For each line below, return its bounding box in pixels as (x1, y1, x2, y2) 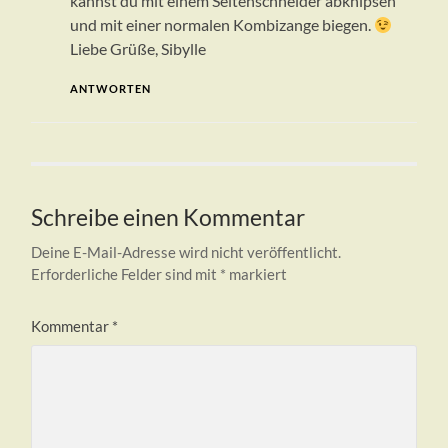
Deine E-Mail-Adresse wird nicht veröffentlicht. (31, 243, 342, 262)
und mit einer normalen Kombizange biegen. (69, 15, 374, 35)
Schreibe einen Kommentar (31, 204, 306, 232)
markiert (226, 265, 288, 284)
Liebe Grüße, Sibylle (69, 39, 206, 59)
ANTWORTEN (69, 82, 151, 96)
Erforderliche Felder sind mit (31, 265, 221, 284)
